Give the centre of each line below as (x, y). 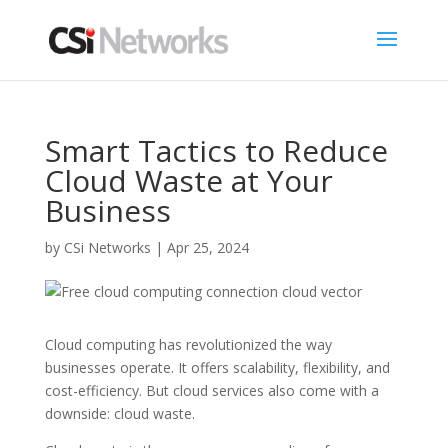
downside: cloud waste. (119, 413)
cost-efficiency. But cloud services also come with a (211, 390)
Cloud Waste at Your (188, 180)
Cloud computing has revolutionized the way (188, 344)
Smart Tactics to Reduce (216, 150)
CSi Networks (107, 247)
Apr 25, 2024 (207, 247)
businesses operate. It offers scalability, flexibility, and (217, 367)
